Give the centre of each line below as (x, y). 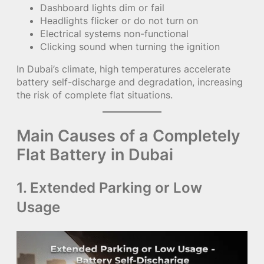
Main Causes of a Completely (128, 135)
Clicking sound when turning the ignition (130, 47)
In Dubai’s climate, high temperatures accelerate (123, 69)
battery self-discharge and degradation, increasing (130, 82)
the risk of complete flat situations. (95, 95)
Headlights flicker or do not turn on (119, 21)
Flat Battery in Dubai (95, 154)
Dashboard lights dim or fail (102, 8)
